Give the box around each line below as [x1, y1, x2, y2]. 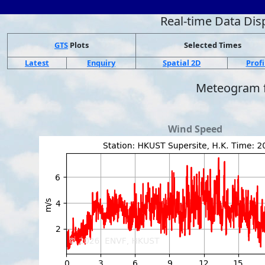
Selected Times [184, 40, 241, 50]
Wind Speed [168, 122, 222, 135]
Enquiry [87, 57, 115, 68]
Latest [25, 57, 49, 68]
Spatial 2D [163, 57, 201, 68]
